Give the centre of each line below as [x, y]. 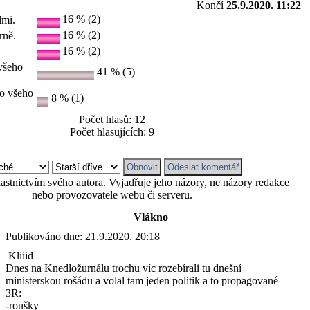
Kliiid [19, 256]
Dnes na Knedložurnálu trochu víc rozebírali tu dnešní [124, 268]
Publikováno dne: [44, 236]
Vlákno [151, 217]
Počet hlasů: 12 [112, 119]
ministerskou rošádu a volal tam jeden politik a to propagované [142, 281]
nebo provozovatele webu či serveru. [112, 195]
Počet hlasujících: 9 [112, 132]
